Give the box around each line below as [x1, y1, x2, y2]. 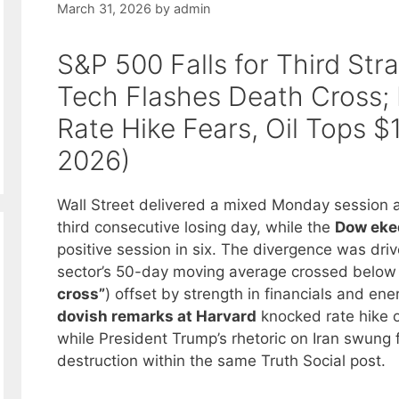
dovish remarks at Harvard [57, 307, 256, 326]
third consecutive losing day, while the [57, 218, 335, 237]
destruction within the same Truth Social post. [57, 352, 386, 370]
